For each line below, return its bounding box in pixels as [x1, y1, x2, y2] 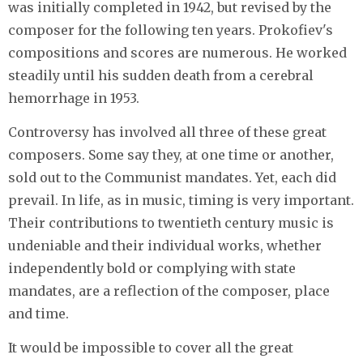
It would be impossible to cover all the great [8, 340, 293, 357]
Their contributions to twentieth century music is [8, 215, 334, 232]
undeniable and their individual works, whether [8, 237, 322, 254]
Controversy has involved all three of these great [8, 124, 327, 141]
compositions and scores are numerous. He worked [8, 45, 347, 62]
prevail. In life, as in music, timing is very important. [8, 192, 354, 209]
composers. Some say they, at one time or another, [8, 147, 334, 164]
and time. [8, 305, 69, 322]
